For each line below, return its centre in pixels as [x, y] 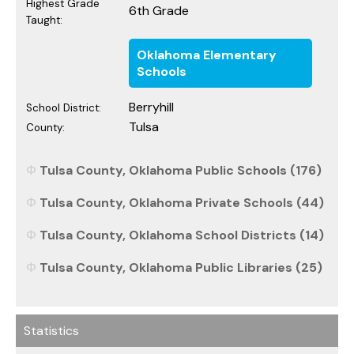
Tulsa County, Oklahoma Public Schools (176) [181, 170]
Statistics [51, 330]
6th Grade [159, 10]
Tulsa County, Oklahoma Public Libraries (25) [181, 267]
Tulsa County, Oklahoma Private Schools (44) [182, 202]
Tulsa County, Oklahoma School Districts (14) [182, 235]
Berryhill [151, 107]
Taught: [44, 20]
